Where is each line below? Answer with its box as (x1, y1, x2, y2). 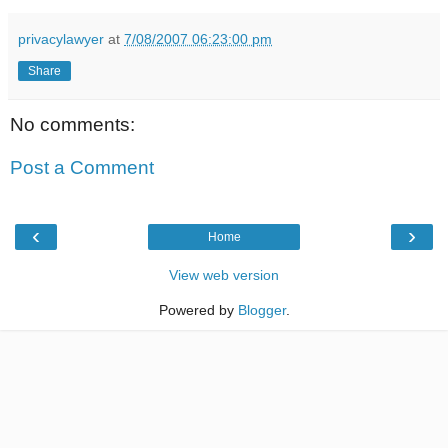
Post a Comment (10, 157, 154, 179)
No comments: (10, 113, 135, 135)
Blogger (237, 301, 286, 318)
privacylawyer (18, 30, 104, 47)
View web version (169, 266, 279, 283)
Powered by (158, 301, 238, 318)
